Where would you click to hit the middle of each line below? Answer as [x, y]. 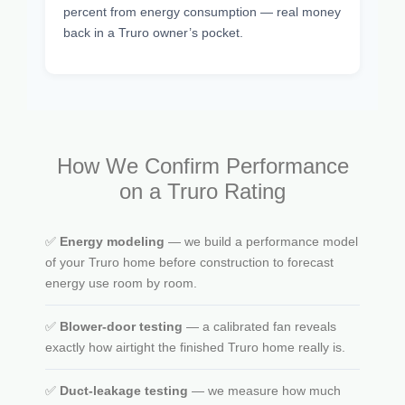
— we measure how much [264, 391]
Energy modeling [112, 242]
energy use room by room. [121, 283]
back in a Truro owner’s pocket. [153, 32]
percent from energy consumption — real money [202, 11]
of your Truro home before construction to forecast [189, 263]
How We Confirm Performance [202, 166]
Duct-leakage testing [124, 391]
